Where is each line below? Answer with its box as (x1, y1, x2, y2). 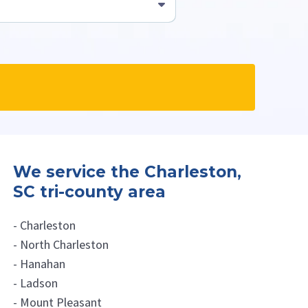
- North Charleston (13, 236, 109, 252)
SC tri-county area (13, 182, 166, 201)
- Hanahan (13, 256, 66, 272)
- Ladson (13, 275, 58, 291)
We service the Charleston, (13, 162, 242, 181)
